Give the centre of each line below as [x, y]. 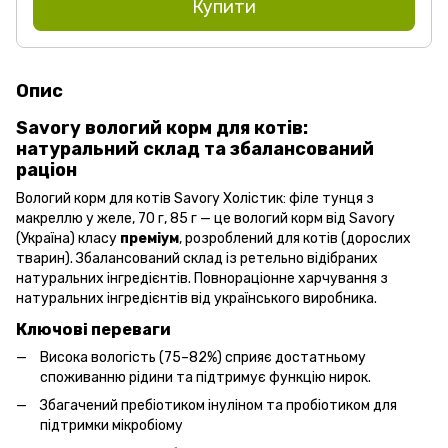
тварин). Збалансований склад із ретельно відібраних [197, 258]
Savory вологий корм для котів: [162, 127]
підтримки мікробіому [111, 426]
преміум [149, 238]
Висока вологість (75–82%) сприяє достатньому [203, 357]
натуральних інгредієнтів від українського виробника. [196, 298]
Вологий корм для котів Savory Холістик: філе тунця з [195, 198]
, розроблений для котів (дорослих [295, 238]
